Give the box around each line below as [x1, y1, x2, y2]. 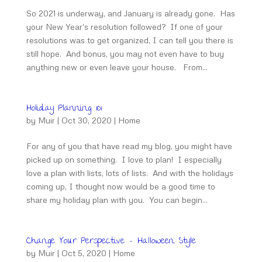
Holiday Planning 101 [26, 100, 102, 118]
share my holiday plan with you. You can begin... [26, 195, 208, 205]
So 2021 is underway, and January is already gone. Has [26, 8, 235, 18]
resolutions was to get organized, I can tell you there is [26, 35, 233, 45]
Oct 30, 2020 [61, 115, 112, 125]
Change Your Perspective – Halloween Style [26, 233, 196, 250]
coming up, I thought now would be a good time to [26, 181, 215, 191]
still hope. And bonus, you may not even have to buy [26, 49, 224, 58]
